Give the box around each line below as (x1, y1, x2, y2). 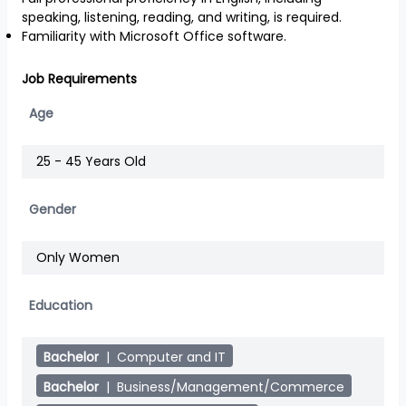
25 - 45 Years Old (36, 152, 146, 170)
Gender (29, 200, 76, 218)
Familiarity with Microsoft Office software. (22, 27, 290, 45)
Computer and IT (117, 348, 226, 366)
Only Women (36, 248, 120, 266)
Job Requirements (22, 70, 137, 88)
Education (29, 296, 92, 314)
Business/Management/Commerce (117, 378, 344, 396)
